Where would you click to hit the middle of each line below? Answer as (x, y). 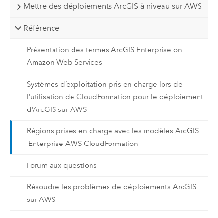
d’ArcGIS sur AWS (56, 109)
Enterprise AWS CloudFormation (83, 144)
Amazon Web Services (64, 63)
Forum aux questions (62, 165)
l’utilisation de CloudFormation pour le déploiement (115, 97)
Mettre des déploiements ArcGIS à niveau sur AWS (112, 6)
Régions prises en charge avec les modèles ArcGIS (112, 131)
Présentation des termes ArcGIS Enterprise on (104, 50)
